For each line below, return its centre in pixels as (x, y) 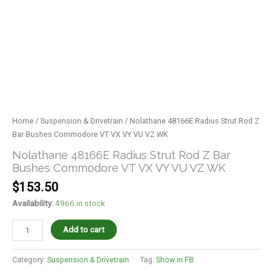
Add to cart (84, 229)
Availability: (33, 203)
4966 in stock (80, 203)
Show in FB (175, 260)
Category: (30, 260)
